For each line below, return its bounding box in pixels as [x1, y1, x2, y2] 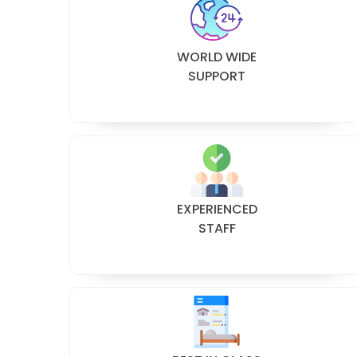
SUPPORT [188, 66, 245, 85]
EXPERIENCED [176, 199, 257, 218]
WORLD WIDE [177, 47, 257, 66]
